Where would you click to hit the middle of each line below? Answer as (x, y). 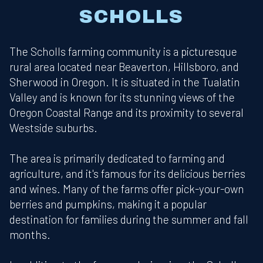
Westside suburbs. (53, 128)
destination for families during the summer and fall (129, 220)
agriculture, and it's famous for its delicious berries (127, 174)
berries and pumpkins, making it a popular (108, 204)
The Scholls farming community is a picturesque (123, 52)
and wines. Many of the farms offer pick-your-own (127, 189)
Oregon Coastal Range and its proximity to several (127, 113)
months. (30, 235)
